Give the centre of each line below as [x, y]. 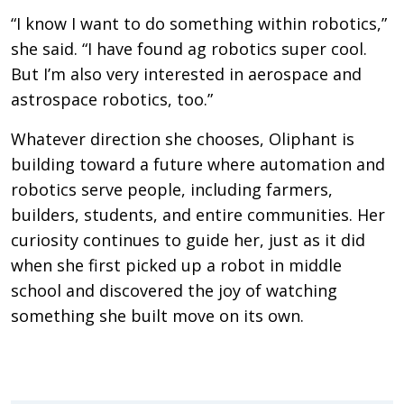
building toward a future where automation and [198, 164]
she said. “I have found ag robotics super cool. [189, 48]
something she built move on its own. [157, 315]
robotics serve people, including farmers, [172, 189]
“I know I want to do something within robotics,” [199, 23]
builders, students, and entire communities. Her [198, 214]
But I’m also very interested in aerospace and [186, 73]
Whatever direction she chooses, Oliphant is [183, 138]
